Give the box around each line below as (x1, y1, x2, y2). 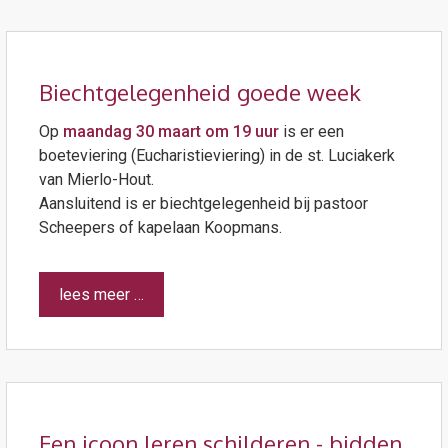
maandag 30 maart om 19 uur (62, 121, 279, 141)
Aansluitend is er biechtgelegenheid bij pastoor (38, 193, 368, 213)
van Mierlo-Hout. (38, 169, 154, 189)
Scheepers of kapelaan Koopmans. (38, 217, 282, 237)
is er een (278, 121, 344, 141)
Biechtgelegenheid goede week (38, 77, 361, 106)
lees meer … (58, 284, 144, 304)
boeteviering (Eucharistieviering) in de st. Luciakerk (38, 145, 395, 165)
